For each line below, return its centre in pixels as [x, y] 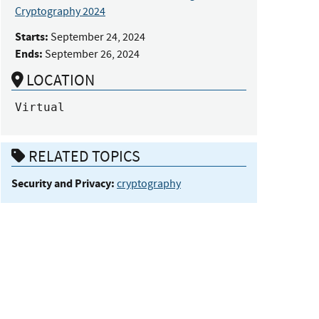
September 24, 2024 [98, 37]
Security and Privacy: [63, 184]
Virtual [40, 107]
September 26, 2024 [92, 54]
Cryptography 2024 [60, 11]
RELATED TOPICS [83, 157]
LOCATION [59, 80]
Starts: [32, 36]
